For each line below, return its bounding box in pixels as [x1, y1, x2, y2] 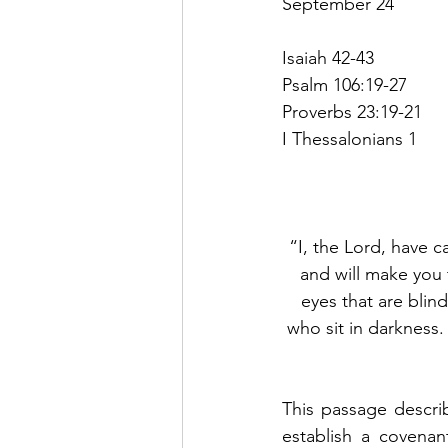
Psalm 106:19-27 [282, 74, 407, 96]
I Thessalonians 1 [282, 128, 417, 150]
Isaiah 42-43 [282, 47, 374, 69]
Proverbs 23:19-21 [282, 101, 422, 123]
